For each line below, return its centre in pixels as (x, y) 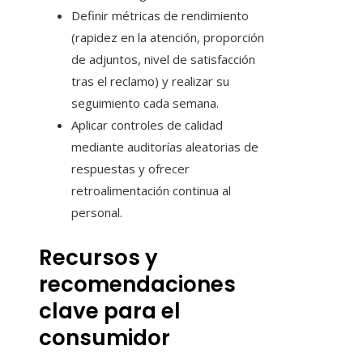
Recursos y (98, 258)
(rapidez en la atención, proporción (168, 38)
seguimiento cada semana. (145, 103)
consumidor (105, 338)
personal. (97, 213)
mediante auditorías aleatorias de (165, 147)
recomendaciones (137, 285)
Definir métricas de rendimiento (160, 16)
